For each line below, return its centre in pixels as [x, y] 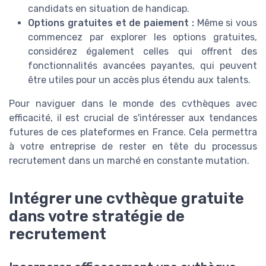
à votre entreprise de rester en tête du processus [133, 147]
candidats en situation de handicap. [109, 9]
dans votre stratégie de [97, 216]
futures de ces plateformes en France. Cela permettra [133, 132]
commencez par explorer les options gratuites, [142, 37]
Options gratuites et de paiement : [111, 23]
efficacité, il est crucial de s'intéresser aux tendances [133, 118]
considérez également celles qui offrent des [142, 52]
